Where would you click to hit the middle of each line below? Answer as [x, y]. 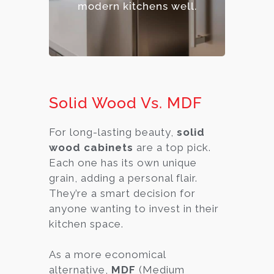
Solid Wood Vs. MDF [126, 102]
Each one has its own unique [123, 162]
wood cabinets [91, 147]
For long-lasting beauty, [113, 132]
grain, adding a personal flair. [123, 178]
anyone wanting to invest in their [134, 208]
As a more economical [107, 254]
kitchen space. [86, 224]
